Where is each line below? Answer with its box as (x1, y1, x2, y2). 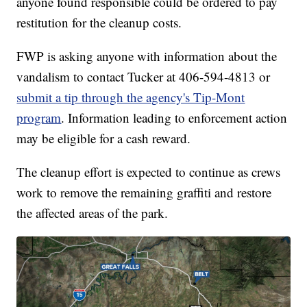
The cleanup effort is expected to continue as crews (16, 162, 281, 180)
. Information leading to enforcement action (61, 108, 288, 126)
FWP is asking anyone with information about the (16, 47, 278, 64)
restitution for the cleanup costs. (16, 13, 182, 31)
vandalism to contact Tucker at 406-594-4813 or (16, 67, 271, 85)
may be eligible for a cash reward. (16, 129, 191, 147)
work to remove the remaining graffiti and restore (16, 183, 272, 201)
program (16, 108, 62, 126)
